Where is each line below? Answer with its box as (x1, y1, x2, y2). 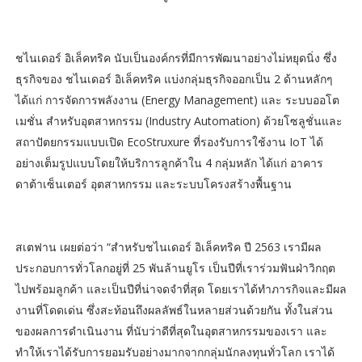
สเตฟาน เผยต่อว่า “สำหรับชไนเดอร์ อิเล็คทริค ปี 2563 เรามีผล (15, 238, 322, 255)
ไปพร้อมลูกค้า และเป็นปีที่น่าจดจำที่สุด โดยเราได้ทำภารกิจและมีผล (15, 280, 347, 297)
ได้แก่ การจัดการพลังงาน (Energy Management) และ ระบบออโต (15, 91, 339, 107)
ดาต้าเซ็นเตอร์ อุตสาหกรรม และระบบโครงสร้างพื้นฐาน (15, 175, 292, 192)
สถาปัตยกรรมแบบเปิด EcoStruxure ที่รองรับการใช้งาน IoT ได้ (15, 133, 323, 149)
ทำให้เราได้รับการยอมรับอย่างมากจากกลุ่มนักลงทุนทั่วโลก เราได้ (15, 343, 335, 360)
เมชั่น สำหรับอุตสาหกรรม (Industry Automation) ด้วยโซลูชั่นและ (15, 112, 343, 128)
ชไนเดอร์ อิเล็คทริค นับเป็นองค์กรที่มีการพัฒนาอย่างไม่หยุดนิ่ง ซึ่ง (15, 49, 337, 65)
